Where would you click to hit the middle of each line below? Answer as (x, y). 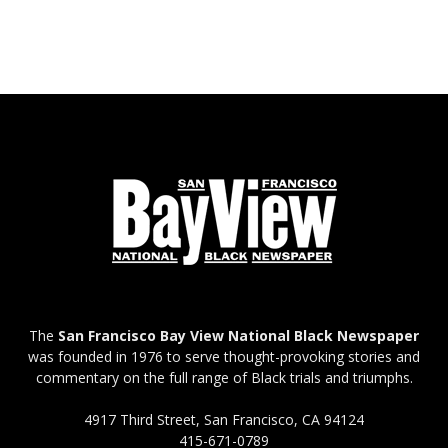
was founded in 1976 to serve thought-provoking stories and (224, 356)
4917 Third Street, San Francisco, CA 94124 (224, 419)
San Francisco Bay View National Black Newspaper (238, 335)
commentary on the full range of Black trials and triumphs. (224, 377)
